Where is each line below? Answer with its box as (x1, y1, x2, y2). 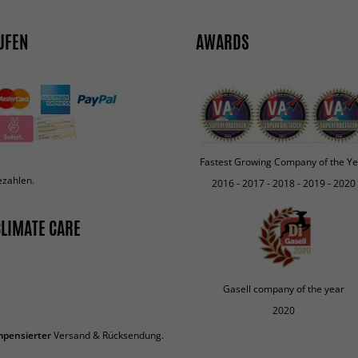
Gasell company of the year (222, 281, 344, 296)
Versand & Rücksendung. (51, 328, 164, 343)
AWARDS (196, 29, 249, 55)
